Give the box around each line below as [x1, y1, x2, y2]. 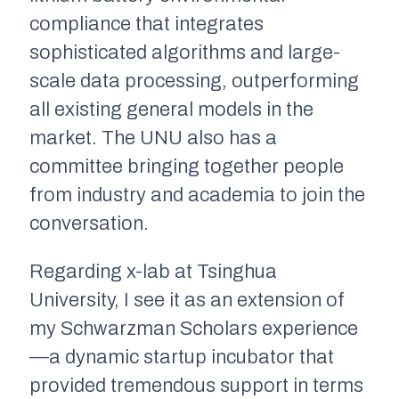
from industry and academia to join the [29, 183, 365, 206]
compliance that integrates [29, 12, 264, 35]
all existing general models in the [29, 98, 313, 120]
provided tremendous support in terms [29, 374, 363, 396]
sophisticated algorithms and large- [29, 41, 340, 63]
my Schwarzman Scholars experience [29, 317, 358, 339]
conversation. [29, 212, 149, 234]
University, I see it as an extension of [29, 289, 345, 311]
